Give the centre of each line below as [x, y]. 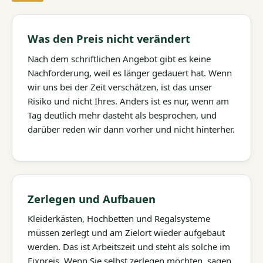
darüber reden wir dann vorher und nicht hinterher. [131, 129]
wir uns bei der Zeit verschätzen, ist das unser [120, 87]
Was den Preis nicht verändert [109, 39]
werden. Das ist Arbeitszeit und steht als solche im [129, 247]
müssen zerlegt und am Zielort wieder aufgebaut [126, 233]
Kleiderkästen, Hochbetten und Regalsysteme [119, 219]
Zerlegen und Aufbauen [92, 198]
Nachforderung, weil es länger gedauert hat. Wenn [130, 73]
